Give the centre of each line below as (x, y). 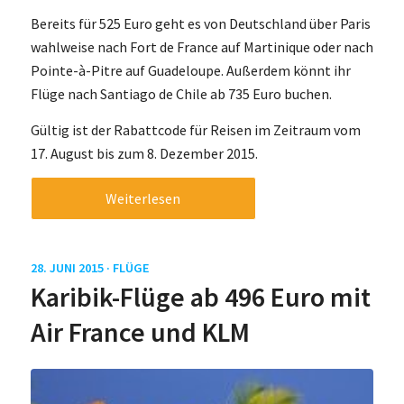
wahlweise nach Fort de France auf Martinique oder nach (202, 46)
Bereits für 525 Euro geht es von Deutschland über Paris (200, 23)
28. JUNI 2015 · (71, 268)
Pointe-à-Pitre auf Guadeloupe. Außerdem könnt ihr (190, 70)
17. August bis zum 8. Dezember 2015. (144, 153)
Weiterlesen (143, 199)
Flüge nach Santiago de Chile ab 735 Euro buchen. (181, 93)
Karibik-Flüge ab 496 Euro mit (200, 297)
